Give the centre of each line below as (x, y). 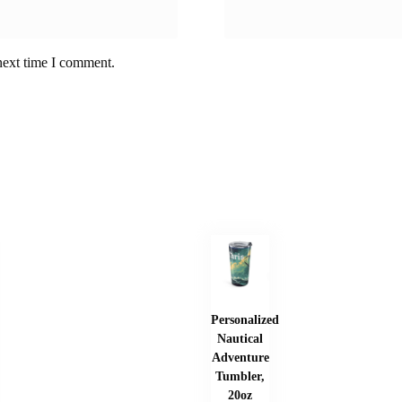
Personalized (245, 320)
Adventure (240, 358)
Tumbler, (240, 376)
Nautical (240, 339)
